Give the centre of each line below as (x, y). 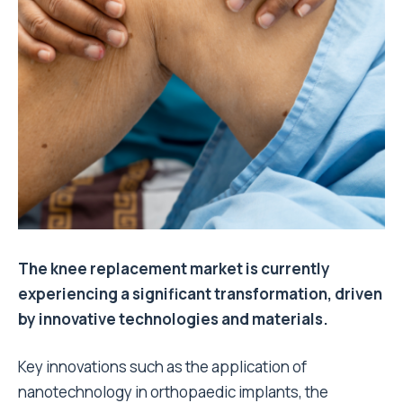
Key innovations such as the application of (162, 367)
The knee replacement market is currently (174, 269)
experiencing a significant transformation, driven (200, 294)
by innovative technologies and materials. (173, 319)
